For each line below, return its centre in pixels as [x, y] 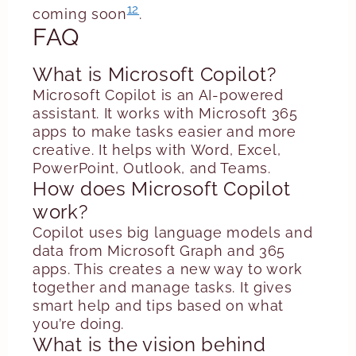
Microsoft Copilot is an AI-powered [158, 95]
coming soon [80, 14]
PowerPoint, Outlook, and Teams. [152, 168]
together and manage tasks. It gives [163, 287]
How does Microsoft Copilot [162, 189]
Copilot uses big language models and [173, 232]
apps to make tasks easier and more [164, 132]
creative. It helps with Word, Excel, [157, 150]
